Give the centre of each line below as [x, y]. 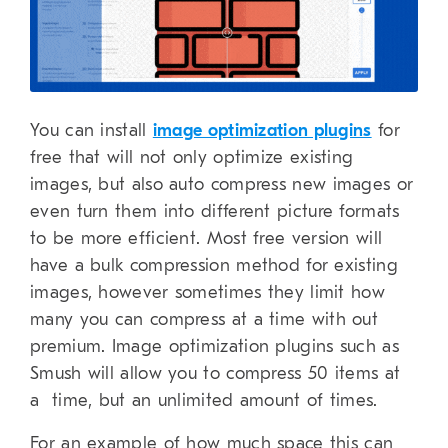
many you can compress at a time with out [204, 320]
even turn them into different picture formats [215, 212]
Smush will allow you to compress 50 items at [215, 374]
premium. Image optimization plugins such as [214, 347]
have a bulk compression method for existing [214, 266]
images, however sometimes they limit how [207, 293]
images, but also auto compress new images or [222, 185]
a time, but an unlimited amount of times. [204, 401]
